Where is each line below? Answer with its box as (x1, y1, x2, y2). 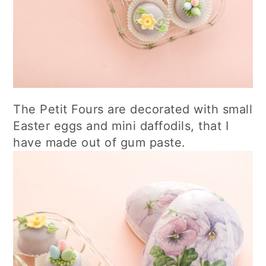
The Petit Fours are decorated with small (13, 102, 253, 117)
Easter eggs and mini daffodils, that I (13, 119, 229, 134)
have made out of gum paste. (13, 135, 186, 150)
